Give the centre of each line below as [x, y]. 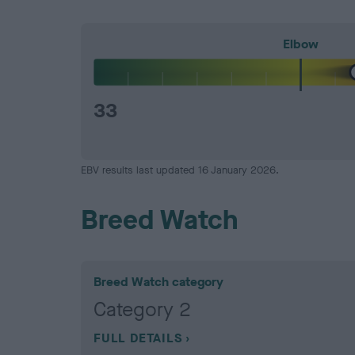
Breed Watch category [158, 282]
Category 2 [142, 310]
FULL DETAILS [138, 338]
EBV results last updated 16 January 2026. [180, 170]
